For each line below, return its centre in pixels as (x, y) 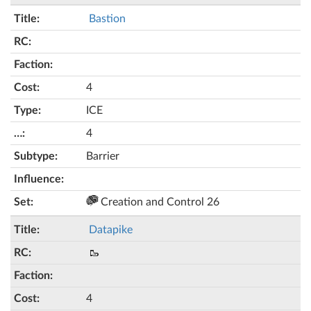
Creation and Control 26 (159, 202)
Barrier (103, 156)
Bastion (107, 19)
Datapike (111, 230)
